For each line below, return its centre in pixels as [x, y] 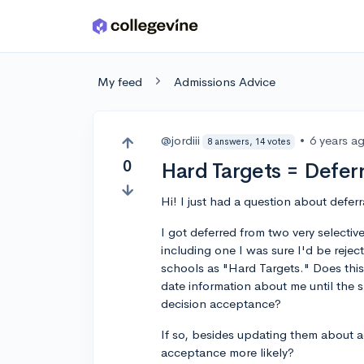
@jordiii [181, 140]
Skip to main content [74, 30]
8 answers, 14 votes [249, 141]
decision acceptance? [221, 303]
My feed [120, 82]
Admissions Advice [225, 82]
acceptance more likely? [228, 352]
